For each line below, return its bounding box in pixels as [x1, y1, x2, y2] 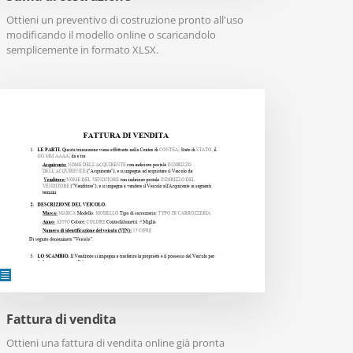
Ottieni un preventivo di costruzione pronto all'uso [6, 13, 243, 27]
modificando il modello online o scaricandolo [6, 28, 216, 42]
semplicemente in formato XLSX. [6, 43, 158, 57]
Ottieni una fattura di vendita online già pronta [6, 336, 225, 350]
